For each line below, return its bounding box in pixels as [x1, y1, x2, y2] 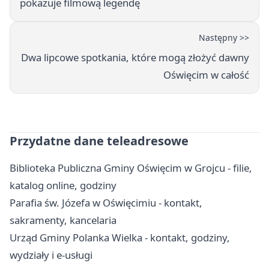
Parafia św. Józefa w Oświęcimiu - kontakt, [10, 196, 202, 210]
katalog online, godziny [10, 178, 116, 193]
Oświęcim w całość [163, 68, 249, 82]
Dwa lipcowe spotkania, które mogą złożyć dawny [21, 50, 249, 65]
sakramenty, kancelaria [10, 213, 116, 228]
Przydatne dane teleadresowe [10, 133, 189, 150]
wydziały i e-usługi [10, 248, 92, 262]
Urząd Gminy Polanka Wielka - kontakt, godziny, [10, 231, 230, 245]
